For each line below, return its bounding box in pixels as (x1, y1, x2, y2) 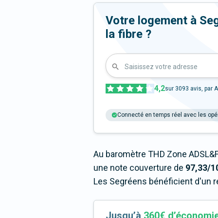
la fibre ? (106, 27, 151, 41)
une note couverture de (93, 163, 185, 173)
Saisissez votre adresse (125, 62, 198, 71)
